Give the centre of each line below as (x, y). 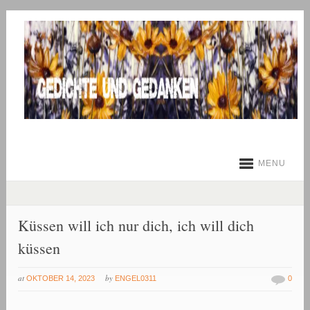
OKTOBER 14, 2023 (61, 279)
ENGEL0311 (136, 279)
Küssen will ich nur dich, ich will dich (136, 226)
